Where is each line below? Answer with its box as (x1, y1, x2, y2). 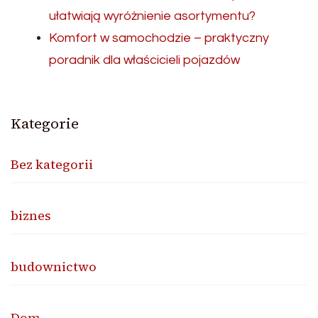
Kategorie (11, 114, 79, 134)
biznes (11, 207, 51, 225)
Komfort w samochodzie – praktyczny (49, 31, 269, 45)
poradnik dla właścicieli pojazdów (49, 53, 240, 67)
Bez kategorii (11, 155, 93, 174)
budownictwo (11, 258, 97, 276)
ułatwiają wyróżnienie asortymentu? (49, 9, 256, 23)
